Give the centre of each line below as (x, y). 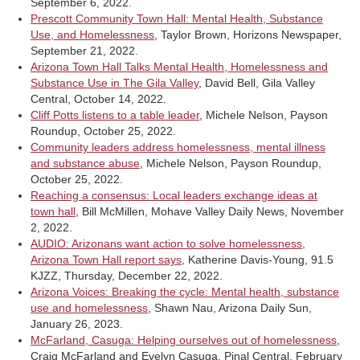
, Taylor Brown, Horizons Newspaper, (248, 34)
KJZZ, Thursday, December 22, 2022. (127, 275)
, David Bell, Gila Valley (257, 82)
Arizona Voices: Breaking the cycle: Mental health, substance (185, 291)
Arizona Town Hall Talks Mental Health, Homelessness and (179, 66)
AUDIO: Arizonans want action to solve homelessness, (168, 243)
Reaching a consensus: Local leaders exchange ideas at (174, 195)
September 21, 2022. (84, 50)
